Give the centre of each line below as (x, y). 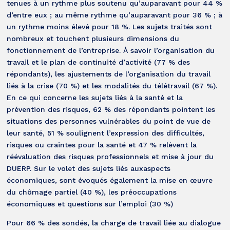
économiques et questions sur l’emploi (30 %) (90, 204)
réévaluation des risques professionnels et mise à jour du (110, 156)
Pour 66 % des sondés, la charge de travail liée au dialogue (114, 223)
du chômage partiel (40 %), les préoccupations (92, 192)
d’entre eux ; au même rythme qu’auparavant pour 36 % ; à (115, 15)
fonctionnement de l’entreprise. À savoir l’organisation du (111, 50)
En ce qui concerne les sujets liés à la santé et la (95, 97)
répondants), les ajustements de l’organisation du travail (109, 74)
